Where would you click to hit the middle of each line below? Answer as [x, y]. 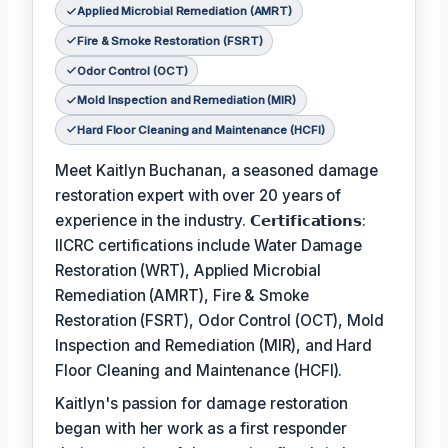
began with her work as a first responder [201, 429]
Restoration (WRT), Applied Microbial [188, 271]
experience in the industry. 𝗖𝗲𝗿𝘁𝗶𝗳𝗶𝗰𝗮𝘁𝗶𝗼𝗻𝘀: [210, 221]
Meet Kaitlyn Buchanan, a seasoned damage [217, 171]
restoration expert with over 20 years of [198, 196]
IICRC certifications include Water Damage [209, 246]
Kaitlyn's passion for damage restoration [202, 404]
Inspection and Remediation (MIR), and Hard [214, 346]
